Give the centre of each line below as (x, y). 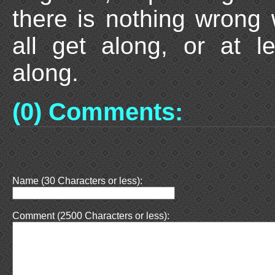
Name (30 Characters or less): (77, 181)
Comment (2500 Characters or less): (91, 216)
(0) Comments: (97, 112)
